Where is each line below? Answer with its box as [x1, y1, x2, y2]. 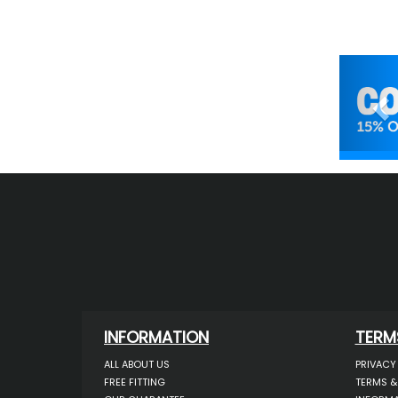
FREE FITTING [104, 375, 165, 390]
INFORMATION [104, 326, 209, 349]
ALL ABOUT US [104, 357, 170, 372]
